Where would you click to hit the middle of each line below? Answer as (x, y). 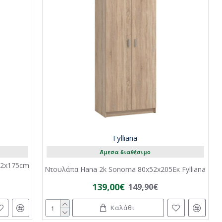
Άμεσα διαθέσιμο (125, 152)
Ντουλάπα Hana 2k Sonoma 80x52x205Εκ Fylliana (125, 169)
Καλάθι (122, 208)
